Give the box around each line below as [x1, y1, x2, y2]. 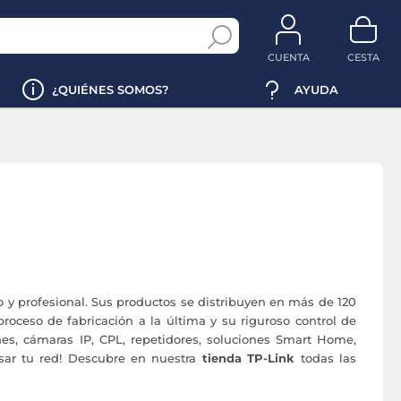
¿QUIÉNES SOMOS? [51, 81, 169, 97]
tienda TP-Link [201, 351, 295, 365]
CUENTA [267, 51, 310, 64]
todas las [294, 351, 357, 365]
